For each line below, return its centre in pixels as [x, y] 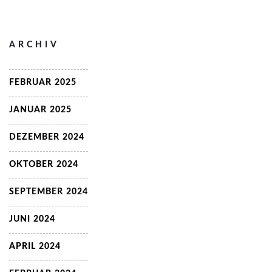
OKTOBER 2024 [44, 165]
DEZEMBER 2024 [47, 137]
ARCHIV [34, 45]
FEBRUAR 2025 [43, 83]
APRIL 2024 [35, 246]
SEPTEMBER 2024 [49, 192]
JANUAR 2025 [40, 110]
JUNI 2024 [32, 219]
